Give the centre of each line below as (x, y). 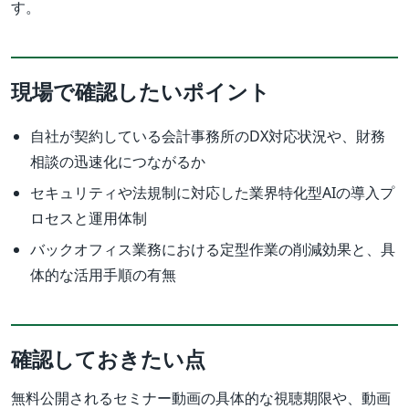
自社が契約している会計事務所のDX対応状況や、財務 (207, 136)
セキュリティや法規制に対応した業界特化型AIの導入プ (212, 193)
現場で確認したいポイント (141, 92)
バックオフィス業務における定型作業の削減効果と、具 (212, 250)
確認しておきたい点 (108, 359)
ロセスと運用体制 (88, 219)
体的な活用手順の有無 (103, 275)
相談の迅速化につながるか (117, 162)
